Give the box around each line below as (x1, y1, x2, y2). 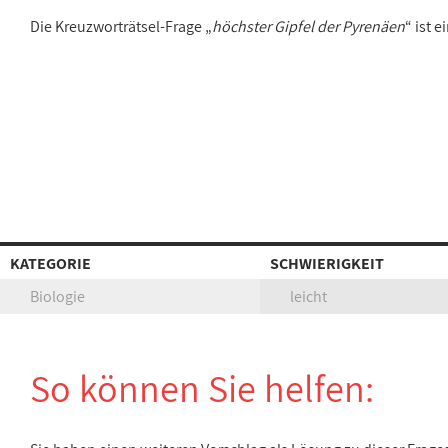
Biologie (30, 286, 85, 307)
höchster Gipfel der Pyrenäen (212, 16, 405, 37)
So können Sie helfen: (30, 363, 374, 413)
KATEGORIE (10, 253, 91, 274)
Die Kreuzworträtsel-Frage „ (30, 16, 212, 37)
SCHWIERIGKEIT (270, 253, 384, 274)
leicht (290, 286, 327, 307)
